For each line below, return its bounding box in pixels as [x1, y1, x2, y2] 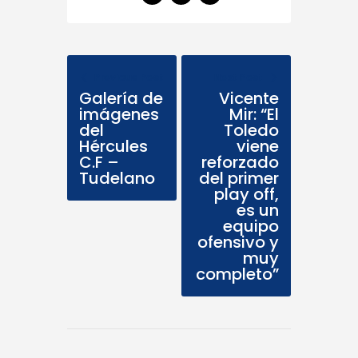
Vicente [219, 87, 279, 110]
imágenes [79, 103, 159, 126]
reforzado [201, 151, 279, 174]
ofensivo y [197, 231, 279, 254]
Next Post [213, 70, 264, 85]
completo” [196, 263, 279, 286]
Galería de [79, 87, 163, 110]
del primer [199, 167, 279, 190]
